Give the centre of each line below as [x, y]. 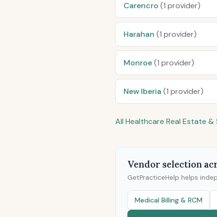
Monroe [139, 63]
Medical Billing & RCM [169, 200]
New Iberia [143, 91]
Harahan [140, 34]
